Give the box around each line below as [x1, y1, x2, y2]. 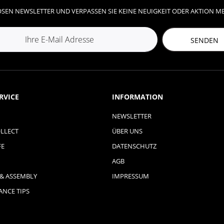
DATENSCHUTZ [111, 141, 156, 150]
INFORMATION [111, 92, 163, 101]
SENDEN [190, 35, 218, 45]
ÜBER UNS [111, 126, 142, 135]
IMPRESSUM [111, 171, 149, 180]
